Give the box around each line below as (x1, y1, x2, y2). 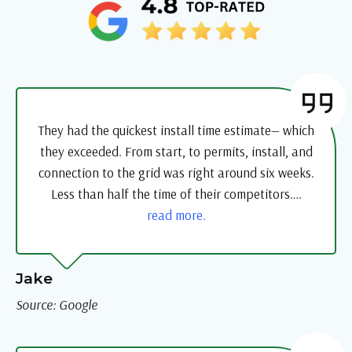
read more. (146, 207, 206, 224)
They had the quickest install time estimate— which (38, 122, 314, 139)
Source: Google (16, 296, 97, 313)
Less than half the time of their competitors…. (50, 185, 302, 203)
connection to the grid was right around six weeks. (38, 164, 314, 181)
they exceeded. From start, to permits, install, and (39, 143, 313, 160)
